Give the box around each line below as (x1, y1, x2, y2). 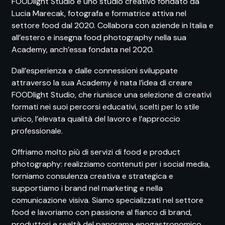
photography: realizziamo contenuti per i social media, (12, 159, 210, 170)
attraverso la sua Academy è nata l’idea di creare (12, 77, 192, 88)
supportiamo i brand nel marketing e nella (12, 183, 163, 194)
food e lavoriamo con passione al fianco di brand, (12, 207, 192, 218)
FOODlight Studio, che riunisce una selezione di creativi (12, 89, 211, 100)
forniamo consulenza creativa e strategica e (12, 171, 173, 182)
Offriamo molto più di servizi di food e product (12, 147, 180, 158)
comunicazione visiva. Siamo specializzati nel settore (12, 195, 203, 206)
